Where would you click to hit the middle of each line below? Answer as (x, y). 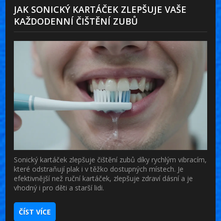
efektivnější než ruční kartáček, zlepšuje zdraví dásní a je (104, 178)
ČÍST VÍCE (35, 212)
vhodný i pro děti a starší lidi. (59, 187)
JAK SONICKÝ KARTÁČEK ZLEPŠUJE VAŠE (100, 10)
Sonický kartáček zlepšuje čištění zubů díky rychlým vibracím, (110, 159)
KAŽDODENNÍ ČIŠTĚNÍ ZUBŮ (76, 21)
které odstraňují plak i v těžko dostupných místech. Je (99, 169)
